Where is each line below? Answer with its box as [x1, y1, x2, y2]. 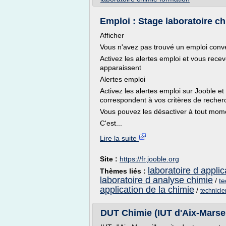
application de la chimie [100, 185, 194, 195]
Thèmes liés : [100, 167, 148, 175]
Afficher [100, 31, 124, 39]
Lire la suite [100, 134, 139, 142]
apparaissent [100, 64, 141, 72]
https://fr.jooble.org [120, 155, 179, 163]
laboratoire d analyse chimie [100, 175, 213, 185]
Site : [100, 155, 120, 163]
